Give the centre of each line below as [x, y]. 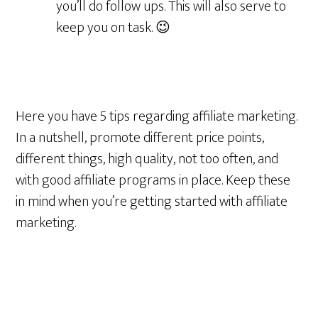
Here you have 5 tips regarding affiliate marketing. [157, 116]
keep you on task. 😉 [114, 28]
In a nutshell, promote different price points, [140, 138]
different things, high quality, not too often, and [147, 159]
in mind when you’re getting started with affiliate [152, 202]
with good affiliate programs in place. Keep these [153, 180]
